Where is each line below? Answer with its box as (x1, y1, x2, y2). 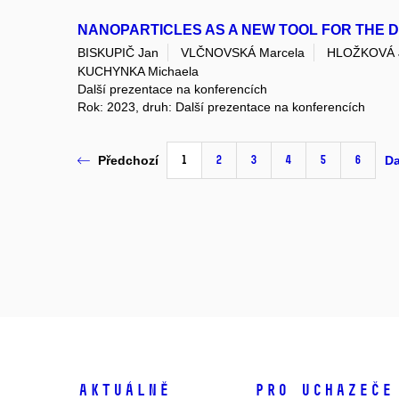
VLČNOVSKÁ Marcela (181, 45, 305, 60)
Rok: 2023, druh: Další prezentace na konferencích (77, 99, 365, 114)
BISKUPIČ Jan (77, 45, 159, 60)
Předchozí (98, 153, 159, 168)
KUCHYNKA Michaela (77, 63, 199, 78)
